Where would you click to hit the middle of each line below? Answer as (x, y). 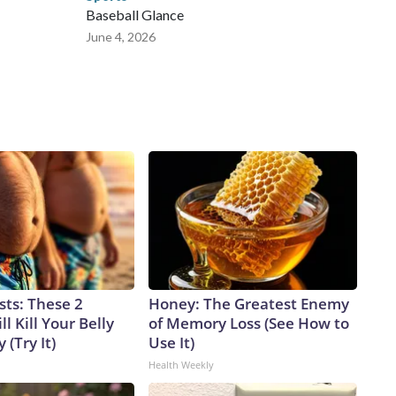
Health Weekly (181, 365)
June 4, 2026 (121, 37)
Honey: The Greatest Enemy (249, 304)
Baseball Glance (135, 15)
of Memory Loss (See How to (249, 324)
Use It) (171, 343)
